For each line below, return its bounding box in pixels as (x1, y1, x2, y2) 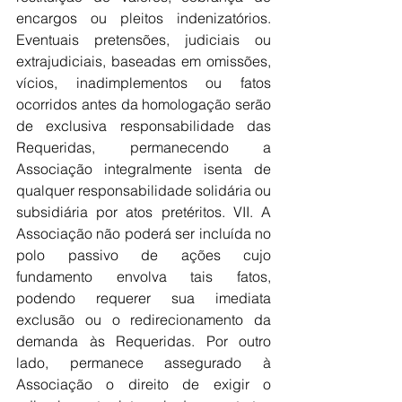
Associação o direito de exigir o (16, 375, 271, 393)
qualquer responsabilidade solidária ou (16, 181, 271, 199)
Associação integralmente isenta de (16, 160, 271, 178)
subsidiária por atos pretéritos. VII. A (16, 203, 271, 221)
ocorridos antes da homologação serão (16, 95, 271, 113)
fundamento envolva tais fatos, (16, 267, 271, 285)
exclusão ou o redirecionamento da (16, 310, 271, 328)
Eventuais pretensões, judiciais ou (16, 31, 271, 48)
